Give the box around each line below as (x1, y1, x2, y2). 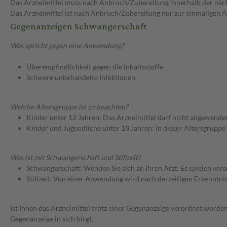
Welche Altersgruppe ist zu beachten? (10, 102, 128, 111)
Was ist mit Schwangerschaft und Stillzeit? (10, 153, 141, 162)
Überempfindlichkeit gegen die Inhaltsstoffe (26, 62, 163, 71)
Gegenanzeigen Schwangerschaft (10, 18, 147, 36)
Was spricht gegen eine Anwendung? (10, 41, 124, 50)
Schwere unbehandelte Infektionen (26, 73, 135, 82)
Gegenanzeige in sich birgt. (10, 214, 93, 223)
